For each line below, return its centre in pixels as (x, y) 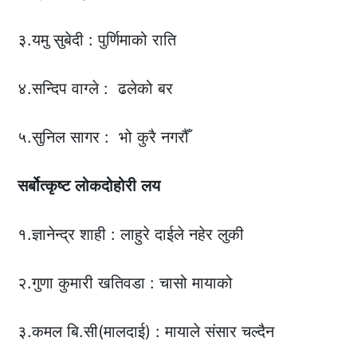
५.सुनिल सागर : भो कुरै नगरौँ (104, 137)
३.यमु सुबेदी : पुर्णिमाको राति (97, 40)
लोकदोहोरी (106, 186)
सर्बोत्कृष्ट (44, 186)
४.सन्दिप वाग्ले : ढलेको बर (96, 89)
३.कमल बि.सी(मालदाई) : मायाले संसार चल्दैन (146, 332)
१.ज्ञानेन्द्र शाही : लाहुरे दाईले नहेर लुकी (131, 235)
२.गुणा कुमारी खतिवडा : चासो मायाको (126, 283)
